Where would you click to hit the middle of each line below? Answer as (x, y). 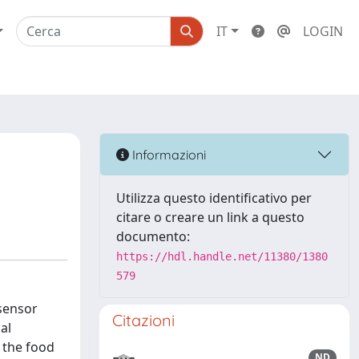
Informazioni (167, 154)
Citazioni (143, 320)
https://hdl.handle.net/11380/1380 (222, 256)
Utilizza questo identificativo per (214, 198)
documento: (153, 236)
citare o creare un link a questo (210, 217)
